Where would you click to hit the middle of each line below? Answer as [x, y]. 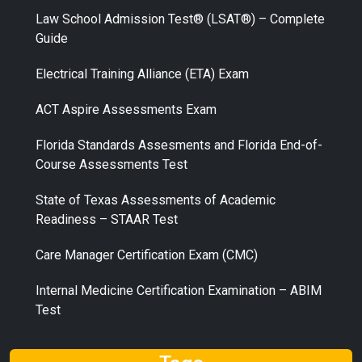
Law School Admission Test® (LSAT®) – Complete [180, 19]
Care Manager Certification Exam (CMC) [147, 255]
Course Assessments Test [112, 164]
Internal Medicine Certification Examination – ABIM [179, 290]
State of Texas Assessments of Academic [156, 200]
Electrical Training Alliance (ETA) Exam [142, 74]
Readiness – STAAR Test [107, 219]
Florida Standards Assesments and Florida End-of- [179, 145]
